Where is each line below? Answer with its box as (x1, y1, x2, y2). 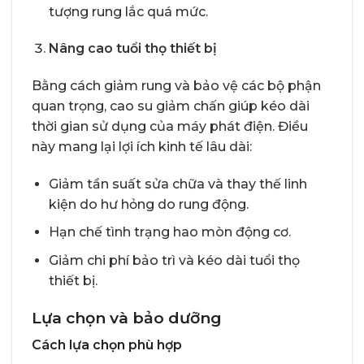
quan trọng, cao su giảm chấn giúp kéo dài (32, 98, 310, 115)
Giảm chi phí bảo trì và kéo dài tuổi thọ (48, 253, 300, 269)
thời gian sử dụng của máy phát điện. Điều (32, 119, 308, 135)
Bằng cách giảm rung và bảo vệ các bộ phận (32, 78, 321, 94)
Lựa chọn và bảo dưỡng (32, 307, 222, 327)
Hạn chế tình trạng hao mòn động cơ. (48, 224, 291, 240)
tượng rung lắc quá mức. (48, 3, 208, 19)
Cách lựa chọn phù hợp (32, 337, 182, 353)
